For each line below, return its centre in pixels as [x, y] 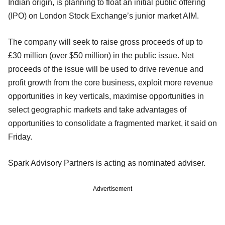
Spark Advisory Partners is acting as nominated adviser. [107, 163]
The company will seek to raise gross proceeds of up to [105, 42]
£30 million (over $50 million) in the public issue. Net [101, 55]
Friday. [20, 137]
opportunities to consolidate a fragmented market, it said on [113, 123]
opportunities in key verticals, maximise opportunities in [106, 96]
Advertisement [113, 189]
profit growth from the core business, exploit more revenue [110, 82]
